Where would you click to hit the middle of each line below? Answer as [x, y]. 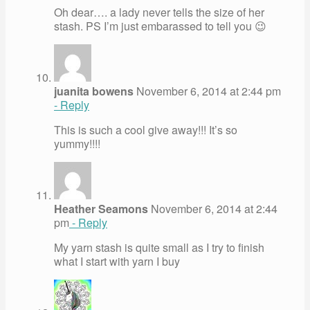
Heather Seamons [101, 208]
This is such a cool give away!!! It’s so [146, 129]
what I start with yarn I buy [117, 261]
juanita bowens [94, 91]
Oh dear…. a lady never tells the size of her [159, 12]
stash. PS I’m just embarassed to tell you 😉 [160, 26]
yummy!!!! [77, 143]
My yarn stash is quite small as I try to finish [159, 247]
